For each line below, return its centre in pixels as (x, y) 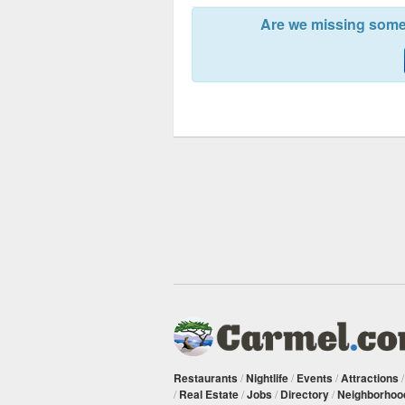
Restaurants (206, 377)
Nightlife (267, 377)
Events (315, 377)
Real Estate (209, 394)
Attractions (370, 377)
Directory (305, 394)
